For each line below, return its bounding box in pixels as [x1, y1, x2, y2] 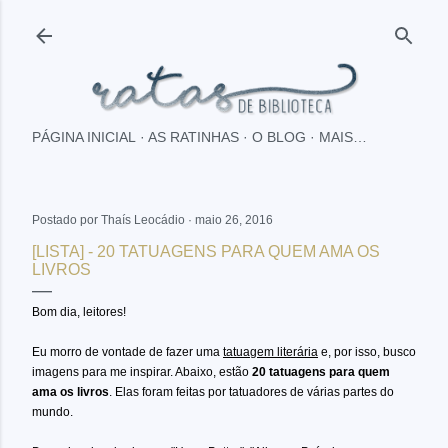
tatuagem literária [223, 345, 318, 360]
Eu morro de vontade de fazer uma [32, 345, 223, 360]
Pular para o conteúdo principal [86, 14, 362, 36]
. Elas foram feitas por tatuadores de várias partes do [109, 385, 394, 400]
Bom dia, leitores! [32, 305, 126, 320]
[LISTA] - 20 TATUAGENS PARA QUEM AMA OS [32, 243, 380, 261]
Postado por [32, 213, 101, 228]
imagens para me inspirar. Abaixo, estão [32, 365, 252, 380]
